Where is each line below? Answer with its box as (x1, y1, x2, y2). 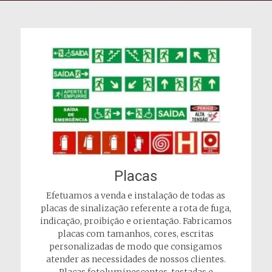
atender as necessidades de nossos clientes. (46, 254, 226, 265)
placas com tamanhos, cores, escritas (58, 228, 214, 239)
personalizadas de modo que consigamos (49, 241, 223, 252)
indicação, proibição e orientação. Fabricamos (39, 216, 232, 226)
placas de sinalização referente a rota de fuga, (40, 203, 231, 214)
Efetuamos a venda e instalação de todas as (46, 190, 226, 201)
